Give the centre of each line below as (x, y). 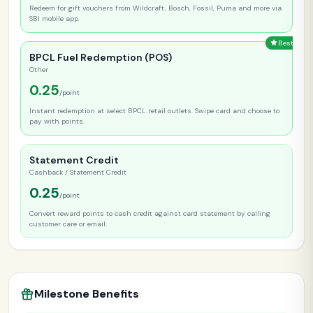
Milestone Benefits (87, 293)
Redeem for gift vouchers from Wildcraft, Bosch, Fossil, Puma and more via (155, 8)
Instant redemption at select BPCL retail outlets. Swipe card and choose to (154, 110)
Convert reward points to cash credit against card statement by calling (150, 213)
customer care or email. (68, 224)
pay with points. (57, 121)
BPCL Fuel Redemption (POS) (101, 57)
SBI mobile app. (54, 18)
